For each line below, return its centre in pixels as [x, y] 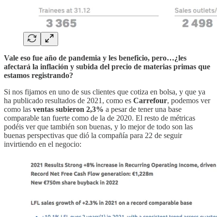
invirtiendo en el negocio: [43, 144]
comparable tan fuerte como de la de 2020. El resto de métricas [100, 118]
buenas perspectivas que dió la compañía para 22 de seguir [93, 135]
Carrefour [150, 100]
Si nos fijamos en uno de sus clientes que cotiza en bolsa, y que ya [105, 92]
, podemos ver [189, 100]
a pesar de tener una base [143, 109]
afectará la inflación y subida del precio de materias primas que [107, 66]
